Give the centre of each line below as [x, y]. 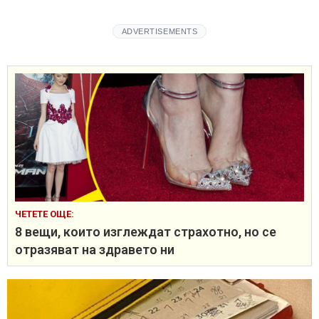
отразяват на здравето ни [95, 249]
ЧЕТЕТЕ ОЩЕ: [45, 214]
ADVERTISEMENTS [159, 31]
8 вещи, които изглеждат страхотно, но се [146, 231]
